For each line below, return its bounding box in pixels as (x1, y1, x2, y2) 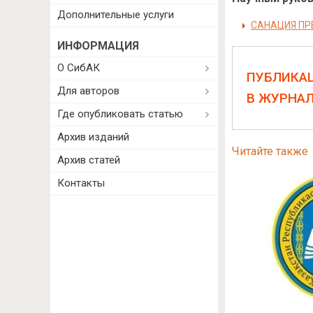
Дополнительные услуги (57, 8, 174, 21)
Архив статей (57, 154, 120, 166)
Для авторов (57, 85, 119, 97)
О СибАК (57, 61, 100, 74)
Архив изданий (57, 131, 129, 143)
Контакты (57, 177, 105, 189)
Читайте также (231, 145, 308, 158)
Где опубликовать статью (57, 108, 183, 120)
